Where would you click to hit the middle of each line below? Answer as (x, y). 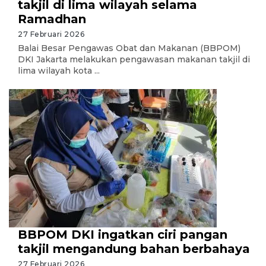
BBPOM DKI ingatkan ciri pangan (123, 235)
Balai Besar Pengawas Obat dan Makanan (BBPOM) (129, 48)
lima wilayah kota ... (59, 71)
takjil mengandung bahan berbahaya (134, 249)
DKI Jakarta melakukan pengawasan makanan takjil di (134, 59)
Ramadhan (52, 19)
